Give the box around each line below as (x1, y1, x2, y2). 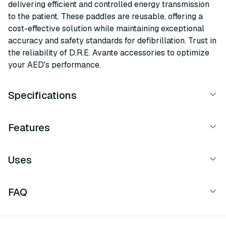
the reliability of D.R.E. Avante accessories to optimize (8, 47, 209, 58)
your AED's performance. (8, 60, 101, 70)
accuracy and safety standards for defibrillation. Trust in (8, 35, 216, 46)
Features (8, 121, 50, 134)
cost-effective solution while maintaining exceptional (8, 23, 204, 34)
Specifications (8, 89, 77, 102)
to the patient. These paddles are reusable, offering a (8, 11, 203, 22)
